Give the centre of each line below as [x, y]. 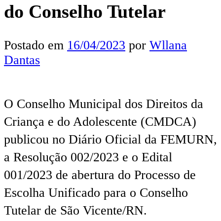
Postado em [36, 45]
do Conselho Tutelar [85, 12]
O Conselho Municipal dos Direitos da [104, 104]
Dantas [22, 60]
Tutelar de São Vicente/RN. [75, 210]
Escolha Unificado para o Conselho [96, 192]
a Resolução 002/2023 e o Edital [88, 157]
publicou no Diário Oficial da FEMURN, [110, 139]
